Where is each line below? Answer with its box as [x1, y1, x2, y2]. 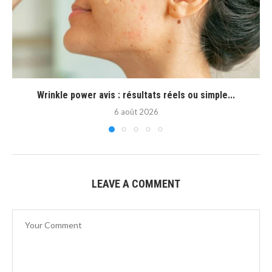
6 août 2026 [114, 107, 158, 117]
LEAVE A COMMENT [92, 177, 180, 191]
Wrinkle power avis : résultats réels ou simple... [37, 89, 235, 101]
